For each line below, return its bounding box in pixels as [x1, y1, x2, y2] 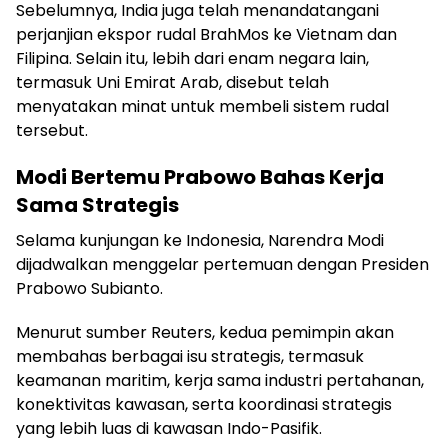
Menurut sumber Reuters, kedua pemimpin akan [16, 321, 394, 345]
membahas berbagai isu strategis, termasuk [16, 345, 364, 369]
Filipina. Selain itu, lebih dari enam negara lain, [16, 47, 369, 71]
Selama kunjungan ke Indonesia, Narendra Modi [16, 229, 384, 253]
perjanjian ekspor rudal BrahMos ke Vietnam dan [16, 23, 397, 47]
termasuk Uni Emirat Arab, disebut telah [16, 71, 329, 95]
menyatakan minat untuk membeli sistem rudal [16, 95, 389, 119]
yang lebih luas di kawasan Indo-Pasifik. [16, 417, 322, 441]
